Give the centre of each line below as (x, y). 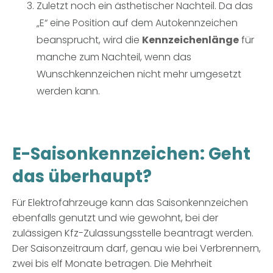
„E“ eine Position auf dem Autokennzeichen (137, 23)
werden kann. (68, 91)
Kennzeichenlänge (190, 40)
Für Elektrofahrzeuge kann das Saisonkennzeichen (130, 203)
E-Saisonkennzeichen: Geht (131, 154)
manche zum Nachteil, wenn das (114, 57)
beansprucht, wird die (89, 40)
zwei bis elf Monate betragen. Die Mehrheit (112, 264)
